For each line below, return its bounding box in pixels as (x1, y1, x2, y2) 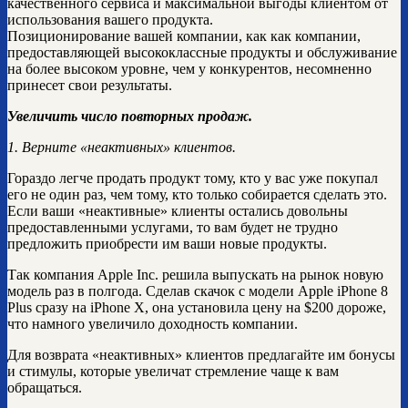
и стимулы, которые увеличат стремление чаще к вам (7, 363, 339, 380)
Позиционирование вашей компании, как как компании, (7, 28, 361, 45)
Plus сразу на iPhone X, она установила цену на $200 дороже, (7, 300, 386, 316)
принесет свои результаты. (7, 77, 172, 94)
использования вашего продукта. (7, 12, 213, 28)
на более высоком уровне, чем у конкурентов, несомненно (7, 61, 372, 77)
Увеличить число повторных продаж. (7, 108, 252, 125)
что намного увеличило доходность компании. (7, 316, 298, 332)
